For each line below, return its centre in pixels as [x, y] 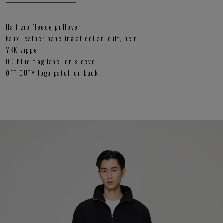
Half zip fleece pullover [44, 27]
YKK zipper [23, 50]
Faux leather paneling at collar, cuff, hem [72, 39]
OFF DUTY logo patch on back [52, 73]
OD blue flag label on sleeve [51, 61]
